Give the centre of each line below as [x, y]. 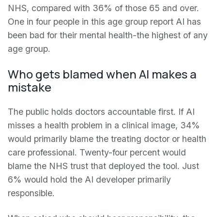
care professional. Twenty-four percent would [97, 152]
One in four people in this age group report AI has [104, 22]
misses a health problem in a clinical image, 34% [104, 125]
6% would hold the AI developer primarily [89, 179]
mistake [30, 87]
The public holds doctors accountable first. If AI [101, 112]
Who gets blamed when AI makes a [102, 74]
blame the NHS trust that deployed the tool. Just [103, 166]
